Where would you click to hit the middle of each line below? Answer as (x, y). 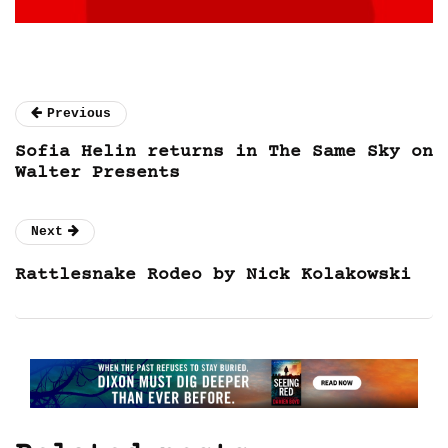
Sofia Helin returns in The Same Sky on (224, 151)
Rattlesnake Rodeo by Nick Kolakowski (213, 274)
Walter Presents (97, 172)
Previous (79, 113)
